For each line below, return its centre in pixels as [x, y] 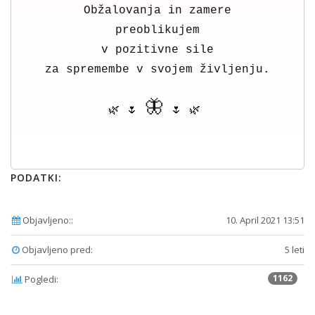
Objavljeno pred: [56, 250]
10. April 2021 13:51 [265, 220]
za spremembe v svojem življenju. [157, 69]
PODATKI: [36, 178]
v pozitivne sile [157, 50]
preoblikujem [157, 30]
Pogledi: [40, 279]
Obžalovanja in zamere [157, 10]
